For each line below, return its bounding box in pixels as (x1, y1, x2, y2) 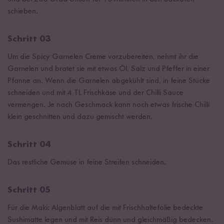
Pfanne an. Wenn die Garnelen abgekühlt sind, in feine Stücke (7, 76, 210, 85)
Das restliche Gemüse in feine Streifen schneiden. (7, 158, 166, 166)
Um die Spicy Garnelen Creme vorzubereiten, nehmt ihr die (7, 52, 198, 61)
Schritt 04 (7, 139, 50, 149)
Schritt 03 (7, 34, 50, 43)
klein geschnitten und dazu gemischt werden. (7, 112, 152, 121)
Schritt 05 (7, 185, 50, 194)
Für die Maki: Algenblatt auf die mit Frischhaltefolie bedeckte (7, 203, 203, 212)
